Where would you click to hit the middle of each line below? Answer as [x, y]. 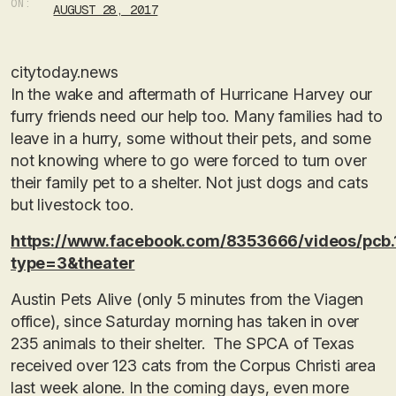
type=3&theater [73, 263]
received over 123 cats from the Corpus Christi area [193, 366]
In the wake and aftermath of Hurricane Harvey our [192, 94]
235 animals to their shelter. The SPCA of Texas [183, 343]
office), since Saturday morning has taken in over [185, 321]
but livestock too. [72, 205]
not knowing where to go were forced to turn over [189, 160]
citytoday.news [65, 72]
